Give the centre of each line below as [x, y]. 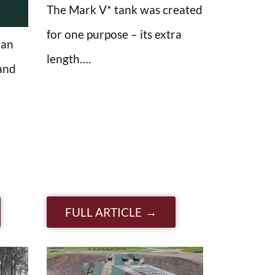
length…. [69, 58]
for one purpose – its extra [114, 34]
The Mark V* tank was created [125, 9]
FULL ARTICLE [103, 212]
